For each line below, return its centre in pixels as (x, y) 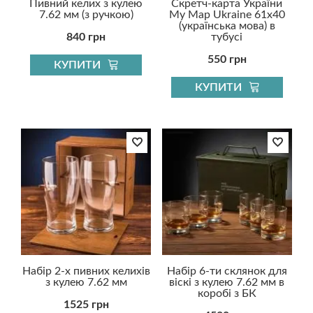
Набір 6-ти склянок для (227, 271)
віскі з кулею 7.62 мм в (227, 282)
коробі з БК (227, 293)
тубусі (227, 37)
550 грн (227, 59)
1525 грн (86, 304)
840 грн (86, 37)
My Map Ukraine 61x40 (227, 14)
